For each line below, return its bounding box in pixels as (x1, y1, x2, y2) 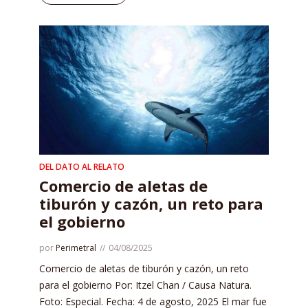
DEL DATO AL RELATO (39, 161, 124, 173)
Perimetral (56, 242, 96, 254)
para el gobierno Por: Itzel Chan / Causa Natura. (39, 278, 252, 292)
